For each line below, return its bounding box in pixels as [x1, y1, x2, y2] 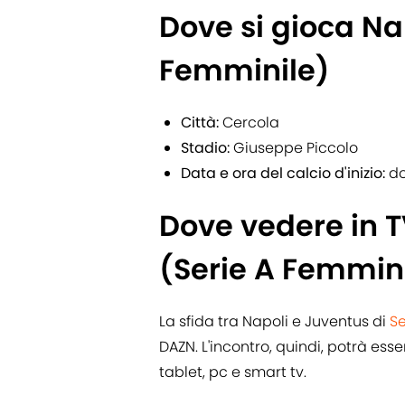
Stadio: [181, 137, 230, 159]
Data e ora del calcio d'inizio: [181, 163, 385, 184]
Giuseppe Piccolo [230, 137, 358, 159]
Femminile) [159, 50, 330, 91]
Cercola [219, 112, 279, 134]
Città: [181, 112, 219, 134]
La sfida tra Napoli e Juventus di [159, 311, 390, 333]
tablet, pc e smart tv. [159, 362, 306, 383]
